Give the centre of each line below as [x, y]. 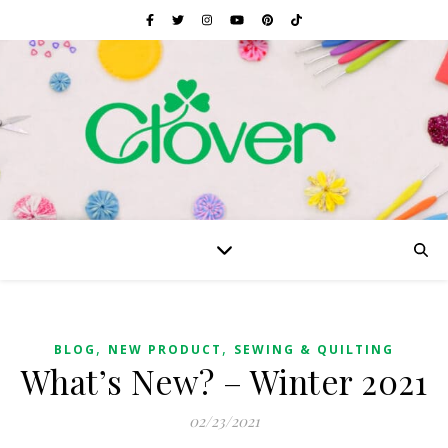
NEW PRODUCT [165, 349]
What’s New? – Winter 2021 [224, 381]
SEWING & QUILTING [314, 349]
